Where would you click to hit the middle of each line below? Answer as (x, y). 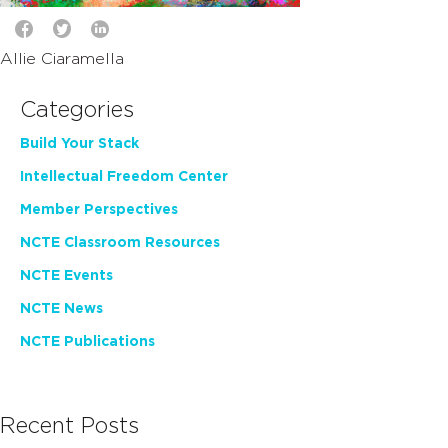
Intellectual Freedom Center (124, 177)
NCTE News (61, 309)
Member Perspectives (99, 210)
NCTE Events (66, 276)
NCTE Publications (87, 342)
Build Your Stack (79, 144)
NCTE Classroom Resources (120, 243)
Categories (77, 110)
